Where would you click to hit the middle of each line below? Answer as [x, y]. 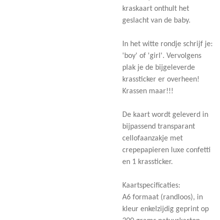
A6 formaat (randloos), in [163, 197]
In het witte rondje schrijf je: [167, 44]
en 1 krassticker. [148, 162]
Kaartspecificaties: [151, 185]
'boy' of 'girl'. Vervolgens [162, 56]
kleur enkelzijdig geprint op [165, 209]
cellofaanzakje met [152, 138]
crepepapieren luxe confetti [166, 150]
